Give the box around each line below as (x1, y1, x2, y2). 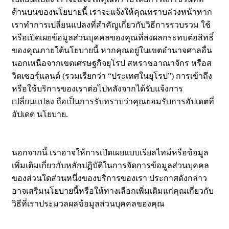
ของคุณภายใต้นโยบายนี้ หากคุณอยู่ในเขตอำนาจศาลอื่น (12, 46, 212, 55)
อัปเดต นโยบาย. (12, 110, 68, 119)
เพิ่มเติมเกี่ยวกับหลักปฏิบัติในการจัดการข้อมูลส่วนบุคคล (12, 161, 209, 170)
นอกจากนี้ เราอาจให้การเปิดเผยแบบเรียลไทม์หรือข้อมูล (12, 148, 209, 157)
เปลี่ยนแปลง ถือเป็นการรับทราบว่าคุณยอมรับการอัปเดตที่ (12, 97, 214, 106)
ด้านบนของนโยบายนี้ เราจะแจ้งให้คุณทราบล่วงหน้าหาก (12, 8, 212, 17)
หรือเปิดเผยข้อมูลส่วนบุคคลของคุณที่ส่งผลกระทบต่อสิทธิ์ (12, 33, 214, 42)
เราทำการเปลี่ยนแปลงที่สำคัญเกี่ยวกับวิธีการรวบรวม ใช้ (12, 20, 211, 30)
